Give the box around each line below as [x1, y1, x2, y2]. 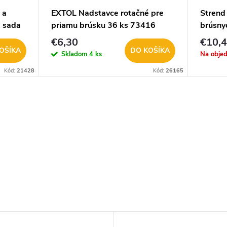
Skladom [61, 49, 89, 59]
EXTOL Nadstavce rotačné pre [51, 8, 164, 19]
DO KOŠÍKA [130, 45, 170, 55]
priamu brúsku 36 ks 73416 [51, 20, 156, 31]
